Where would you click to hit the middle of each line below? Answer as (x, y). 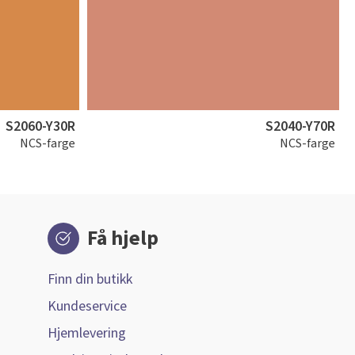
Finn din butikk (90, 279)
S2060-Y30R (40, 126)
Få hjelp (123, 238)
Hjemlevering (87, 333)
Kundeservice (87, 306)
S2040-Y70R (300, 126)
